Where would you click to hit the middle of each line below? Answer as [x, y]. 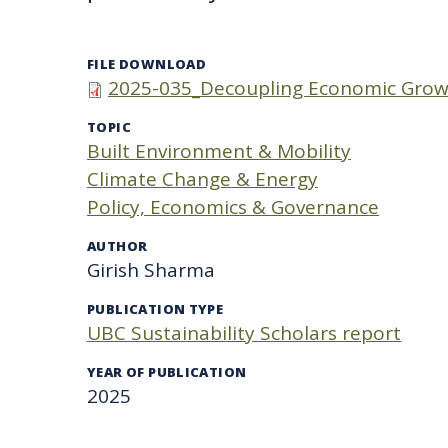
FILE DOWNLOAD [147, 64]
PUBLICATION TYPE [155, 309]
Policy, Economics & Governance [233, 207]
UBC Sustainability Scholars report [244, 333]
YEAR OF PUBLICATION [167, 372]
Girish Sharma [151, 270]
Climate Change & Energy [202, 179]
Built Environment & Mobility [219, 151]
